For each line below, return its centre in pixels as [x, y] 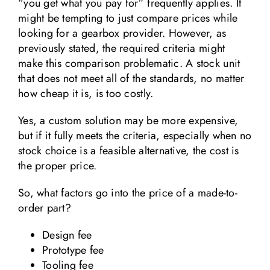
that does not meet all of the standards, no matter [131, 78]
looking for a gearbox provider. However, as [122, 33]
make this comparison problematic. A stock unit [129, 63]
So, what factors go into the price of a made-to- [127, 193]
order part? [44, 208]
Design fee [67, 235]
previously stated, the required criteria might [121, 48]
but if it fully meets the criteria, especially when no [135, 135]
